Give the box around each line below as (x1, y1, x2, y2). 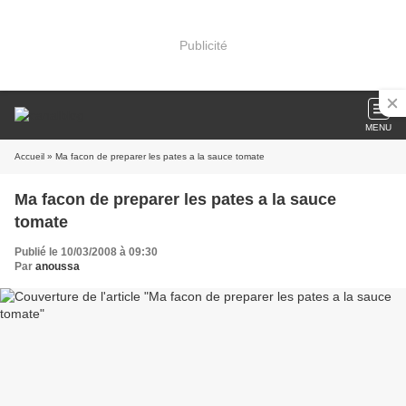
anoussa (35, 260, 80, 273)
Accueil (14, 151, 44, 161)
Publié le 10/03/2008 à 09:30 (14, 246, 158, 258)
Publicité (179, 37, 227, 53)
